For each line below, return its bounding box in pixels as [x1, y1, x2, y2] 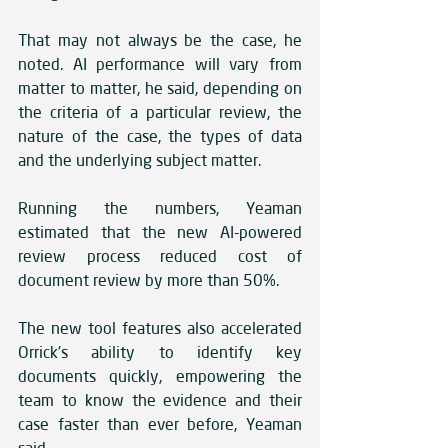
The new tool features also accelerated [18, 318, 302, 339]
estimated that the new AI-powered [18, 222, 302, 243]
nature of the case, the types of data [18, 126, 302, 147]
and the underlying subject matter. [18, 150, 271, 171]
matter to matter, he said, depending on [18, 78, 302, 99]
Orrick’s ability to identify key [18, 342, 302, 363]
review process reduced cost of [18, 246, 302, 267]
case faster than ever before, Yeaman [18, 414, 302, 435]
